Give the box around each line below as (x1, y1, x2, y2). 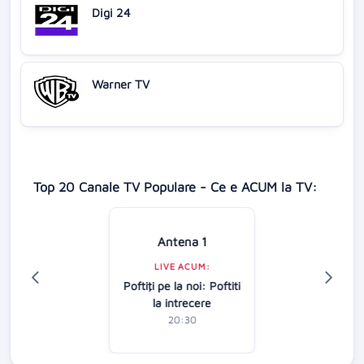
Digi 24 (92, 6, 131, 20)
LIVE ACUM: (154, 261, 210, 271)
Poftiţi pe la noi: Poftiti (123, 278, 240, 292)
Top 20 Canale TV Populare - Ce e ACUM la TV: (33, 179, 317, 195)
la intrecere (153, 295, 211, 310)
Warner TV (92, 77, 149, 92)
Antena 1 (157, 233, 207, 249)
